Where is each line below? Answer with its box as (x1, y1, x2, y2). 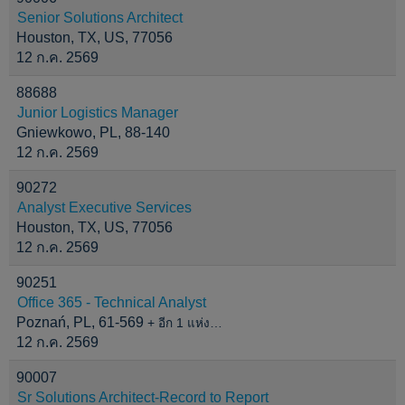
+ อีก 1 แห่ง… (147, 316, 222, 330)
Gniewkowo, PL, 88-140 (16, 125, 170, 140)
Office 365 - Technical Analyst (17, 295, 206, 310)
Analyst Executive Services (17, 200, 192, 215)
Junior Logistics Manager (17, 105, 178, 120)
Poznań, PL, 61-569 (16, 315, 147, 330)
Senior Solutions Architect (17, 10, 183, 25)
